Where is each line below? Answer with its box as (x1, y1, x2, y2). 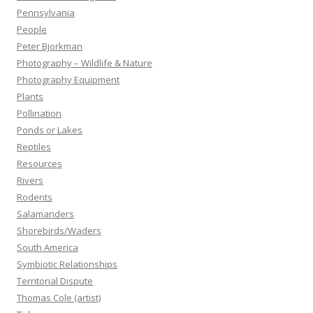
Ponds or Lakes (17, 123, 82, 136)
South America (17, 240, 78, 254)
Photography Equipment (17, 73, 119, 86)
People (17, 22, 47, 36)
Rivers (17, 173, 43, 187)
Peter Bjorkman (17, 39, 82, 52)
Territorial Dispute (17, 274, 93, 287)
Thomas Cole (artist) (17, 291, 101, 304)
